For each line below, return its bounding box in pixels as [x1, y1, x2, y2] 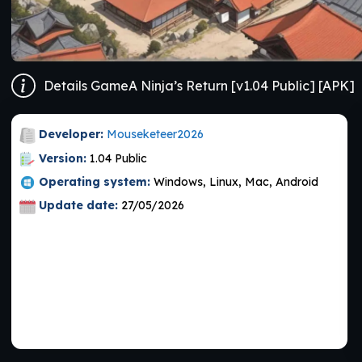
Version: [36, 150, 90, 166]
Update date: [36, 198, 121, 213]
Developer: [36, 127, 107, 142]
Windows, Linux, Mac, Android [154, 174, 318, 189]
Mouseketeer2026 [107, 127, 204, 142]
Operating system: [36, 174, 154, 189]
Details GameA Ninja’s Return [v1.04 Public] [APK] [44, 77, 355, 94]
